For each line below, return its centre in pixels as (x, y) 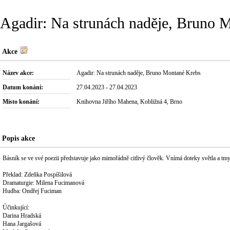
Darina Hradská (22, 216)
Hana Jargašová (22, 224)
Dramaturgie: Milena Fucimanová (43, 183)
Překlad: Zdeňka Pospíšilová (37, 175)
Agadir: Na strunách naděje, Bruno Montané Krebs (139, 73)
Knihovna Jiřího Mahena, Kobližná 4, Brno (129, 102)
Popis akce (19, 138)
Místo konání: (21, 102)
